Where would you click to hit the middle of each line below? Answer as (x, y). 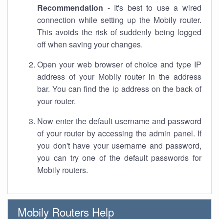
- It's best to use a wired (152, 8)
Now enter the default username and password (119, 121)
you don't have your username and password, (119, 145)
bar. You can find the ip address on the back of (119, 89)
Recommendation (70, 8)
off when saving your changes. (90, 44)
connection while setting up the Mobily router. (119, 20)
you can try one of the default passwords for (119, 158)
